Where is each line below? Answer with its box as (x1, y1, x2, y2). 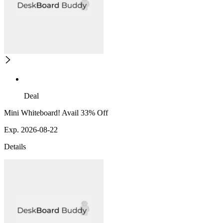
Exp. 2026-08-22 (4, 125, 58, 134)
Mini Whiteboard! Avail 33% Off (4, 109, 108, 117)
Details (4, 142, 26, 151)
